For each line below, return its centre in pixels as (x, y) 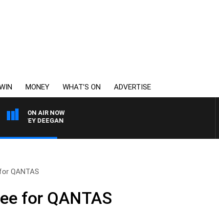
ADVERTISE (132, 87)
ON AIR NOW (46, 113)
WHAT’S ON (82, 87)
